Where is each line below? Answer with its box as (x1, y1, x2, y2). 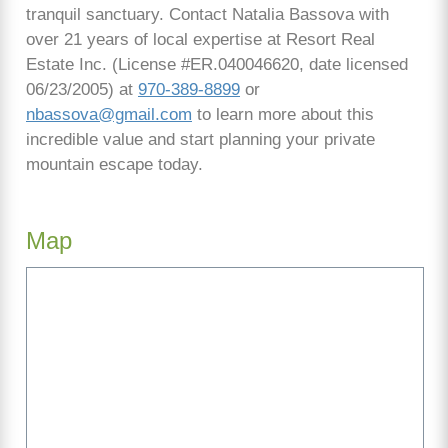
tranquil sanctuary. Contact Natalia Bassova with (26, 5, 389, 25)
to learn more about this (192, 105, 374, 125)
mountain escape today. (26, 155, 203, 175)
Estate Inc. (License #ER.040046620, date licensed (26, 55, 408, 75)
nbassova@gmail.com (26, 105, 192, 125)
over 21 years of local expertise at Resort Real (26, 30, 375, 50)
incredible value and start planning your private (26, 130, 375, 150)
